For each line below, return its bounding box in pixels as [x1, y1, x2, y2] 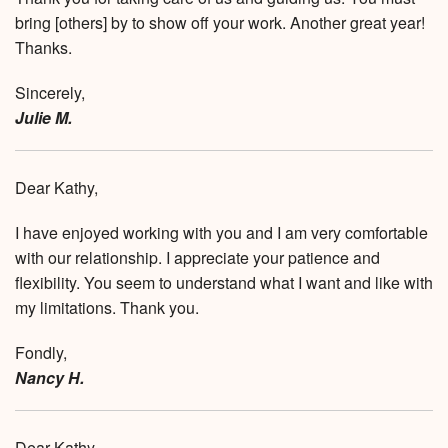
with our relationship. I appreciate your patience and [15, 246, 380, 270]
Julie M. [15, 106, 72, 130]
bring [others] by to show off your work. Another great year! [15, 11, 425, 35]
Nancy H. [15, 366, 84, 390]
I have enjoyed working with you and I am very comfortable [15, 221, 428, 245]
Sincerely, [15, 81, 85, 105]
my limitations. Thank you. [15, 296, 199, 320]
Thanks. [15, 36, 72, 60]
